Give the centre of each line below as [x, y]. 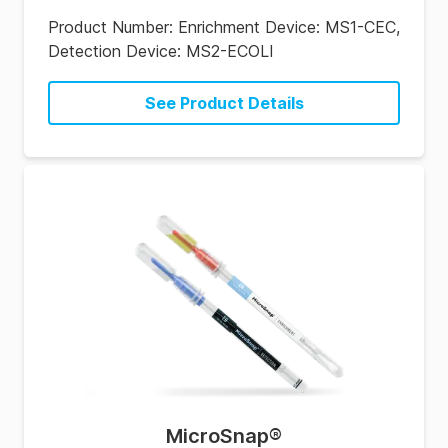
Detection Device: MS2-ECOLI [161, 51]
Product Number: [113, 27]
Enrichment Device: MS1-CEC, [289, 27]
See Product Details [224, 103]
